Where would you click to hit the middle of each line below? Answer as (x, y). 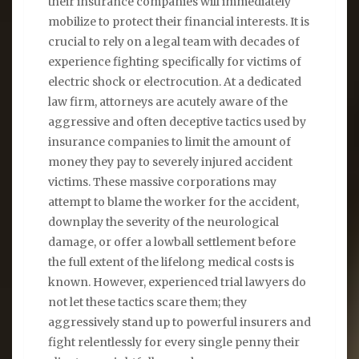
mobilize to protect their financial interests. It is (179, 21)
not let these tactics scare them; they (147, 302)
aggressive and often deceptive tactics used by (177, 121)
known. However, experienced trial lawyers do (177, 282)
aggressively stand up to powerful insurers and (179, 322)
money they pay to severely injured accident (170, 161)
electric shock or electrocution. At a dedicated (175, 81)
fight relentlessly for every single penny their (174, 342)
